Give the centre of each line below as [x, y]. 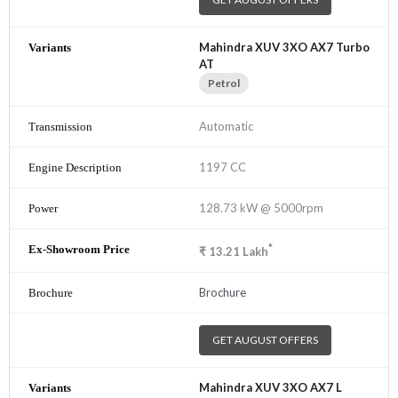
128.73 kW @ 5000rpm [261, 207]
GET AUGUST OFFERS [265, 340]
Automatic [226, 126]
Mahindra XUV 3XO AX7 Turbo [284, 47]
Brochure [223, 293]
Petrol [224, 83]
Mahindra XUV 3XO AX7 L [271, 388]
